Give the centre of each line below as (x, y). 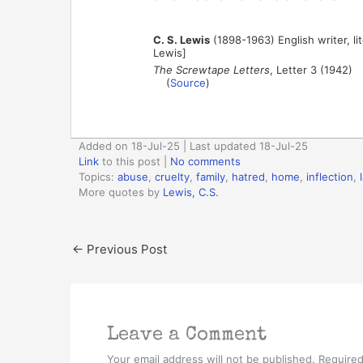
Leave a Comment (187, 335)
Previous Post (125, 249)
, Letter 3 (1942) (311, 69)
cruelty (172, 176)
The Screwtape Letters (211, 69)
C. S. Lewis (181, 39)
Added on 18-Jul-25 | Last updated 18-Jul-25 (193, 145)
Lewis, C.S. (191, 192)
